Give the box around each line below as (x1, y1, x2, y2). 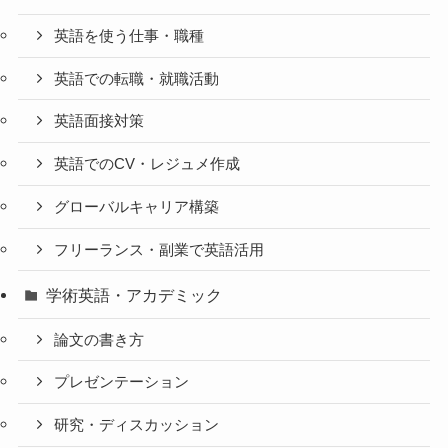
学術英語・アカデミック (46, 285, 223, 304)
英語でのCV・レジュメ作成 (54, 156, 241, 173)
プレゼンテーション (54, 374, 190, 391)
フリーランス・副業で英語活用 (54, 241, 265, 258)
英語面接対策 (54, 113, 145, 130)
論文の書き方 (54, 331, 145, 348)
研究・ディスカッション (54, 417, 220, 434)
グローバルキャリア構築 (54, 198, 220, 215)
